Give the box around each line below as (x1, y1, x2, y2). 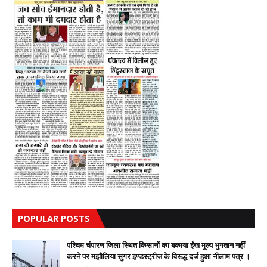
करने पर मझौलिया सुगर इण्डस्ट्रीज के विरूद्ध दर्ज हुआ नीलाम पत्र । (67, 251, 250, 262)
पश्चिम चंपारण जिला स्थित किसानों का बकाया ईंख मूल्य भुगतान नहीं (67, 240, 245, 250)
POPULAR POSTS (18, 212, 90, 224)
